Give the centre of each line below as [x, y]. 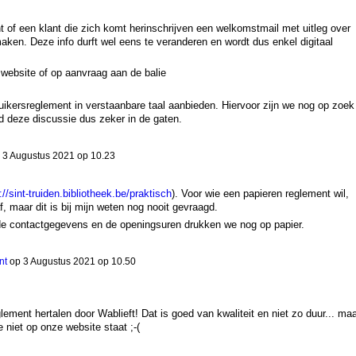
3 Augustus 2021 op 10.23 [58, 156]
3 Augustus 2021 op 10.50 [79, 262]
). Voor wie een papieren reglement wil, [260, 193]
